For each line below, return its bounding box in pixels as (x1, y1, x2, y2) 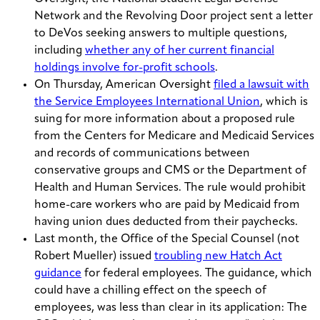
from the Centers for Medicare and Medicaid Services (34, 131, 314, 143)
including (34, 45, 85, 57)
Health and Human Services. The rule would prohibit (34, 182, 306, 194)
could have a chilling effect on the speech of (34, 285, 266, 297)
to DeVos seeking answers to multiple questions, (34, 28, 287, 40)
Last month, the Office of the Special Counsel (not (34, 234, 299, 246)
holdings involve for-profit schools (34, 62, 215, 74)
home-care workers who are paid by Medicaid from (34, 199, 300, 211)
